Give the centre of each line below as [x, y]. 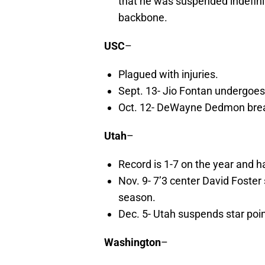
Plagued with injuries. [168, 75]
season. [137, 198]
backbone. [143, 18]
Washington [132, 243]
